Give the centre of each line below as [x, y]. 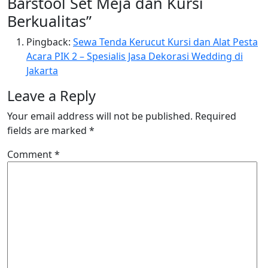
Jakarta [42, 71]
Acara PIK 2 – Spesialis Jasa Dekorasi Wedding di [135, 56]
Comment [31, 154]
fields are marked [48, 130]
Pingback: [50, 42]
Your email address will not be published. [100, 116]
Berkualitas [47, 21]
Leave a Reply [51, 96]
